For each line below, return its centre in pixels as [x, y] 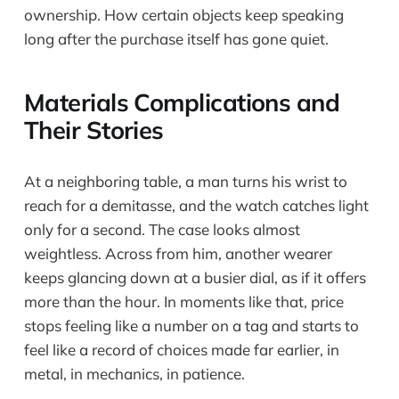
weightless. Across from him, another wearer [178, 253]
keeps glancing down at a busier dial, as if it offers [195, 277]
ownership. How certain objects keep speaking [183, 14]
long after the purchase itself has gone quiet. [176, 38]
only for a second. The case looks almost [162, 229]
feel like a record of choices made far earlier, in [181, 349]
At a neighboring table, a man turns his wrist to [185, 181]
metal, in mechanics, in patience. [134, 373]
